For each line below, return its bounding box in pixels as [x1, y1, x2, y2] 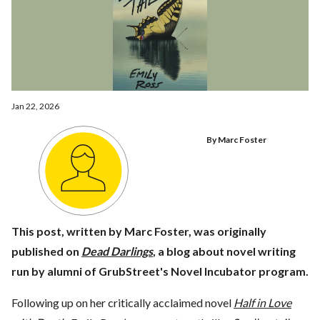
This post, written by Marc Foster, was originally [11, 224, 266, 239]
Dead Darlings [81, 244, 153, 259]
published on [11, 244, 81, 259]
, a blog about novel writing [153, 244, 296, 259]
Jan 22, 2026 [11, 101, 59, 112]
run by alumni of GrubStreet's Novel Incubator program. [11, 264, 309, 279]
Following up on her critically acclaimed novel [11, 296, 234, 310]
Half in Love [234, 296, 291, 310]
